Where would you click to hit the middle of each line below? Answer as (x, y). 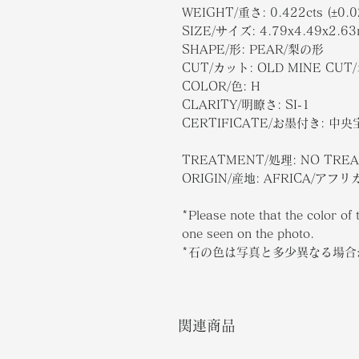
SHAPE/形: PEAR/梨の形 (253, 49)
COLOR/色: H (221, 86)
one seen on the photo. (248, 234)
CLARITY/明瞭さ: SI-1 (246, 105)
